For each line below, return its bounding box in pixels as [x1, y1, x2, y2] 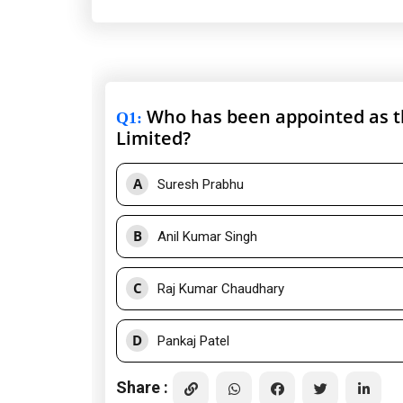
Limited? [116, 126, 191, 151]
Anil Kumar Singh [157, 228, 257, 246]
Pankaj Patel [157, 333, 229, 350]
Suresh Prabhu [157, 176, 244, 193]
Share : [116, 377, 168, 397]
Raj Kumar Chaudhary [157, 281, 284, 298]
